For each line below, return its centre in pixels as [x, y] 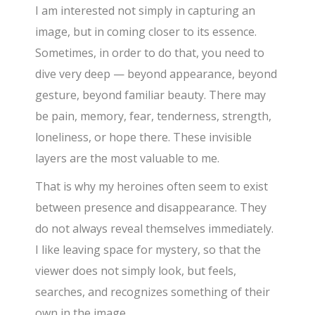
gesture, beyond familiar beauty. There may [151, 95]
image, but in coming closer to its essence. [146, 31]
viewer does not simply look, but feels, [136, 270]
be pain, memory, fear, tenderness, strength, [154, 116]
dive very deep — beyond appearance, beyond [156, 73]
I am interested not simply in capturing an [146, 10]
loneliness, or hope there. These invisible [144, 137]
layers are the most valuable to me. [128, 158]
